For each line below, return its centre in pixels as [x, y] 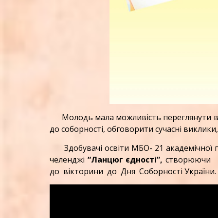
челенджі [69, 160]
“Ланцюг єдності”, [127, 160]
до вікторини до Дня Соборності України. [133, 172]
